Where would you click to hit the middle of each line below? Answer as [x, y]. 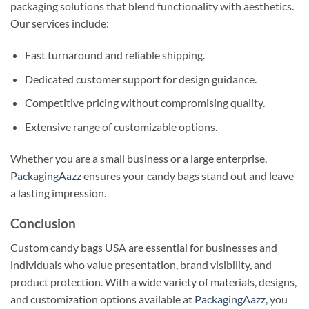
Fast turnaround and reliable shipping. [114, 55]
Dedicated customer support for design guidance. [140, 79]
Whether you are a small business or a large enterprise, [139, 158]
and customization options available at [102, 299]
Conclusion [43, 223]
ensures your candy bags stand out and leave [188, 175]
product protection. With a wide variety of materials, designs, [153, 282]
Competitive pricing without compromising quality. [144, 103]
